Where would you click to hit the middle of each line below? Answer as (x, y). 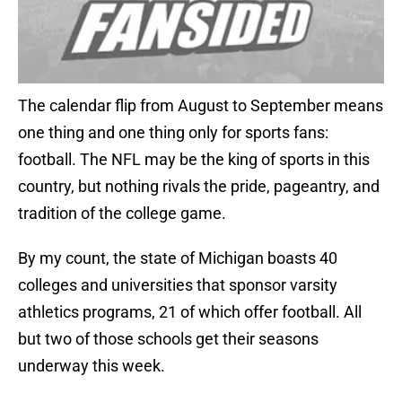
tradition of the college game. (122, 214)
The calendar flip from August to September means (201, 106)
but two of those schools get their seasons (168, 339)
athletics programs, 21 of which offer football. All (190, 312)
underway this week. (92, 366)
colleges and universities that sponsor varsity (178, 285)
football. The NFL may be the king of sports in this (194, 160)
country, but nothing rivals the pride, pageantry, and (199, 187)
